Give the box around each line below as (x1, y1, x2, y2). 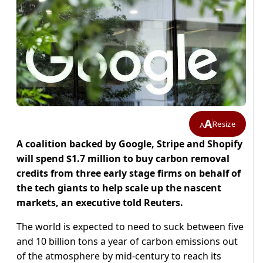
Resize (213, 118, 235, 129)
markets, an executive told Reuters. (16, 196, 183, 210)
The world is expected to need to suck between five (16, 220, 244, 234)
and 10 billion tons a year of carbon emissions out (16, 235, 238, 248)
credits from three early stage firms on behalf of (16, 167, 241, 180)
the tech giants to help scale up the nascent (16, 181, 221, 195)
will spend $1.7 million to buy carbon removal (16, 152, 230, 166)
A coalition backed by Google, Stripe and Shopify (16, 137, 242, 151)
